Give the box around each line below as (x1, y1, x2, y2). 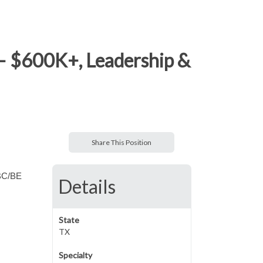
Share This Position (92, 138, 152, 147)
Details (58, 175, 116, 198)
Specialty (58, 250, 92, 260)
